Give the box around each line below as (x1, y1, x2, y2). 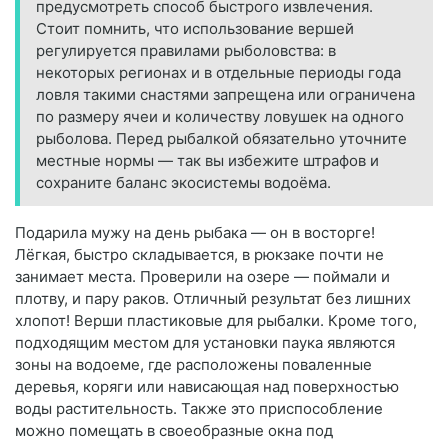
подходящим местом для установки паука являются (15, 333, 395, 353)
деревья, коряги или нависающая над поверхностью (15, 377, 399, 397)
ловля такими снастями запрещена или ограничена (36, 85, 415, 105)
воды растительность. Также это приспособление (15, 399, 383, 419)
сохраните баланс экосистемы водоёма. (36, 173, 331, 193)
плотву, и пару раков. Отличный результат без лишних (15, 289, 411, 309)
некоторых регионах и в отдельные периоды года (36, 63, 401, 83)
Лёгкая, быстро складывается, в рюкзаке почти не (15, 245, 384, 265)
